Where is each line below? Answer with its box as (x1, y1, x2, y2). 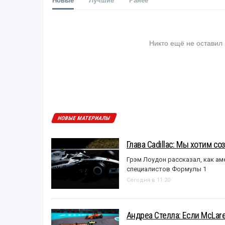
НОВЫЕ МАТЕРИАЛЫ (56, 115, 111, 122)
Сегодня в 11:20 (127, 176, 170, 183)
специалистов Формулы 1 (127, 165, 206, 173)
